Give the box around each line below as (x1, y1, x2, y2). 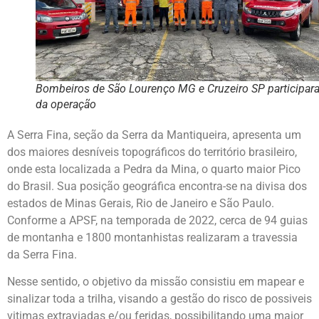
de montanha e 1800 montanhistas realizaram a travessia (7, 230, 298, 244)
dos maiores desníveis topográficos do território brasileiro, (7, 145, 297, 159)
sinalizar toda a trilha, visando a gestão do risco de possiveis (7, 292, 312, 305)
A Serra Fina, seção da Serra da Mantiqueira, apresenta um (7, 127, 301, 142)
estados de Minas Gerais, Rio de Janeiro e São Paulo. (7, 196, 274, 210)
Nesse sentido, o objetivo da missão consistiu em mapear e (7, 275, 304, 288)
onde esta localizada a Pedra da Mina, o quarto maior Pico (7, 162, 300, 176)
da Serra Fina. (7, 247, 77, 261)
